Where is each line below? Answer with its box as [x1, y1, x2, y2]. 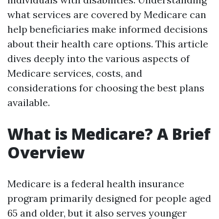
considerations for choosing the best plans [7, 82, 204, 94]
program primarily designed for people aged [7, 192, 211, 204]
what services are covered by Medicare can [7, 8, 206, 21]
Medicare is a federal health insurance [7, 177, 184, 190]
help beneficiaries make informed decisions [7, 23, 208, 35]
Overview [7, 142, 85, 163]
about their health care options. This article [7, 38, 208, 50]
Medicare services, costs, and [7, 67, 142, 79]
